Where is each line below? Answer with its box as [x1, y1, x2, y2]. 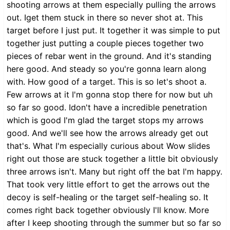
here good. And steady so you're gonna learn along [7, 63, 206, 74]
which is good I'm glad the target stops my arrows [7, 114, 203, 125]
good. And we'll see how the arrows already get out [7, 127, 208, 138]
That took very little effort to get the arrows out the [7, 179, 209, 189]
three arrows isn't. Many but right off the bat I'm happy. [7, 166, 222, 177]
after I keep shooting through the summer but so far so [7, 217, 221, 228]
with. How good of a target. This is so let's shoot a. [7, 76, 206, 87]
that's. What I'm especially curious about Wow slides [7, 140, 210, 151]
